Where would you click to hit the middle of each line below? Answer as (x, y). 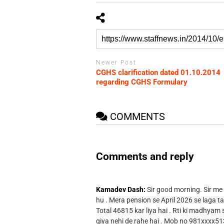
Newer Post (116, 62)
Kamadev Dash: (120, 190)
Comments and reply (145, 156)
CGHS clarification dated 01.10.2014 (158, 73)
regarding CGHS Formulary (141, 82)
